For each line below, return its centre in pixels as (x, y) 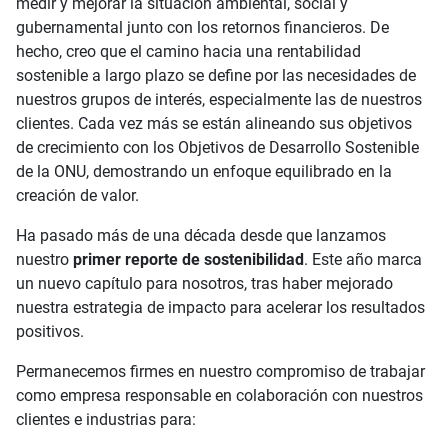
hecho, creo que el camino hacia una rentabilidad (188, 52)
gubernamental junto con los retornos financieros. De (202, 28)
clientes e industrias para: (106, 420)
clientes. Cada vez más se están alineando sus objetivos (214, 124)
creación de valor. (77, 196)
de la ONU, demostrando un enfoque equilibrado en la (204, 172)
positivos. (50, 332)
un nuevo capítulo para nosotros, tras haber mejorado (204, 284)
